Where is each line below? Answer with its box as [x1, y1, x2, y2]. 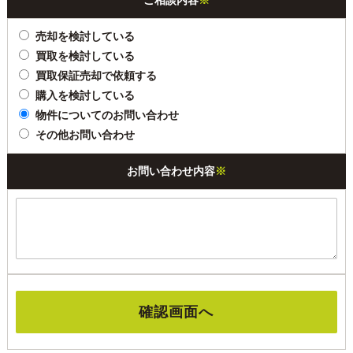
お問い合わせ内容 [126, 165, 215, 177]
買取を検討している [35, 50, 136, 62]
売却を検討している [35, 31, 136, 43]
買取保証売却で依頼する [35, 70, 158, 82]
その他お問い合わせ [35, 129, 136, 141]
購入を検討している [35, 90, 136, 102]
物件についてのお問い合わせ [35, 110, 180, 121]
